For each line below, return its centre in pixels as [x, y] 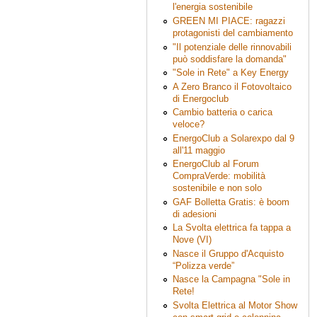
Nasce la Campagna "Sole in [231, 279]
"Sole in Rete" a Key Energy [230, 73]
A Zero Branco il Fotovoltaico [232, 86]
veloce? [188, 125]
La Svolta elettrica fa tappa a [231, 228]
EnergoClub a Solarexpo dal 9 [233, 138]
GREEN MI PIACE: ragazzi [229, 21]
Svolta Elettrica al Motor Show [235, 305]
